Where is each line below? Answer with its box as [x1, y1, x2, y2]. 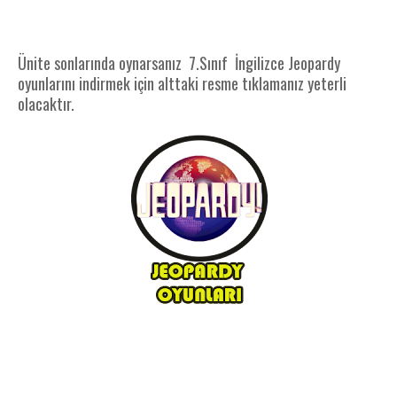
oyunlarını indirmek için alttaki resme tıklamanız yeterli [18, 72, 346, 95]
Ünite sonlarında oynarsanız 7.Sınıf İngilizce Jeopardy [18, 51, 340, 74]
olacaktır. [18, 92, 74, 115]
